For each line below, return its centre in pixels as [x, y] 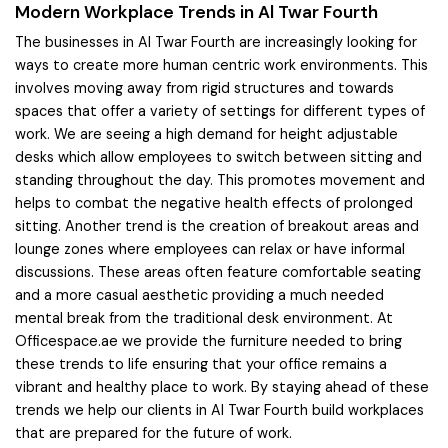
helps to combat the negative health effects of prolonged [214, 203]
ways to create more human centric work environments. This [221, 65]
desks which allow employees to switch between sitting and [218, 157]
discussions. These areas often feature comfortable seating [218, 272]
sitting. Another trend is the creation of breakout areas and [217, 226]
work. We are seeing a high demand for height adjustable [206, 134]
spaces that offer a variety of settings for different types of [220, 111]
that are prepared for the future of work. [153, 433]
